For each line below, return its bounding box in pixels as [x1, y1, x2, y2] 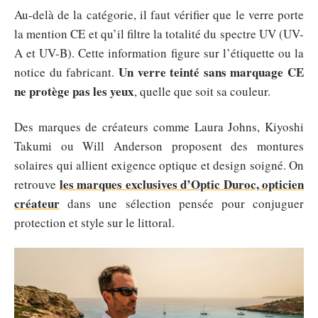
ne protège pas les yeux [14, 82, 134, 100]
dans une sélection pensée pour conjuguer [60, 194, 304, 212]
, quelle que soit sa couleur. [134, 83, 270, 99]
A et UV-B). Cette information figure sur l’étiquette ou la [14, 45, 304, 61]
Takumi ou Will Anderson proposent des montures [14, 137, 304, 154]
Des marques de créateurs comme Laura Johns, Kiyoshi [14, 118, 304, 135]
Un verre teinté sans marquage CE [118, 63, 304, 81]
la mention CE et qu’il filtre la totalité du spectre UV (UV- [14, 26, 304, 42]
